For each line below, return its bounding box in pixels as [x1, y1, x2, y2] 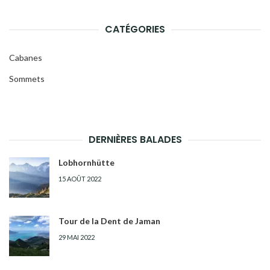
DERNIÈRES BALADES [88, 132, 182, 146]
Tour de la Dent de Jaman [58, 215, 160, 226]
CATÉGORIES [105, 22, 165, 36]
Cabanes [9, 52, 42, 63]
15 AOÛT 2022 [58, 174, 101, 183]
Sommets [9, 73, 45, 84]
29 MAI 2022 [58, 233, 95, 241]
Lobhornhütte [58, 157, 115, 168]
